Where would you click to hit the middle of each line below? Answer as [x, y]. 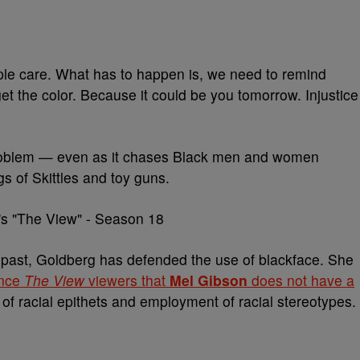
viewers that [127, 280]
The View [54, 280]
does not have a [301, 280]
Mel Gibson [209, 280]
